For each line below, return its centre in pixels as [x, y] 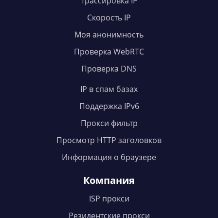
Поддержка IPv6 [109, 106]
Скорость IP [109, 18]
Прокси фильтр [109, 123]
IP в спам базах [109, 89]
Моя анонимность [109, 35]
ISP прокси [109, 199]
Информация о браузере [109, 157]
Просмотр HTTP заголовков [109, 140]
